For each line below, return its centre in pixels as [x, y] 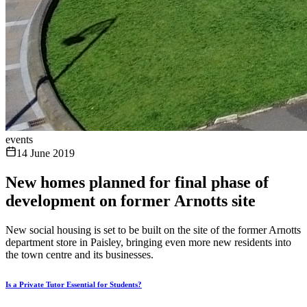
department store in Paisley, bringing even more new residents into [148, 242]
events [19, 139]
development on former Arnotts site [131, 200]
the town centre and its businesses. [79, 254]
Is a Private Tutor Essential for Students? [74, 284]
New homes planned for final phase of [137, 182]
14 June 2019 [46, 153]
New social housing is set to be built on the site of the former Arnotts [153, 230]
